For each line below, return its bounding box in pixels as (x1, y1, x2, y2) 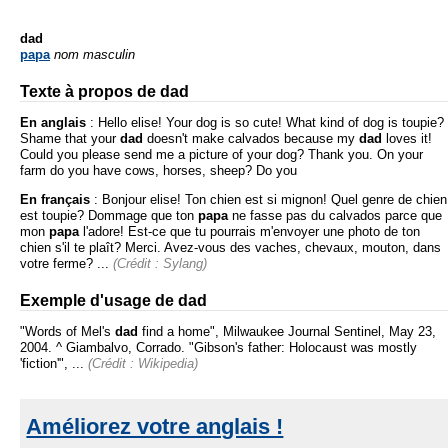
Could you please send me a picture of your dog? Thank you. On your (20, 146, 423, 162)
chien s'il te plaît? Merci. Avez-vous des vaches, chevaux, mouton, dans (20, 240, 441, 256)
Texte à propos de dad (20, 82, 189, 100)
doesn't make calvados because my (143, 130, 359, 146)
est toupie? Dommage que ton (20, 208, 198, 224)
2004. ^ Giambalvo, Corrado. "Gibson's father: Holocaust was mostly (20, 340, 417, 356)
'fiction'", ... (20, 356, 84, 372)
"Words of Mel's (20, 324, 115, 340)
